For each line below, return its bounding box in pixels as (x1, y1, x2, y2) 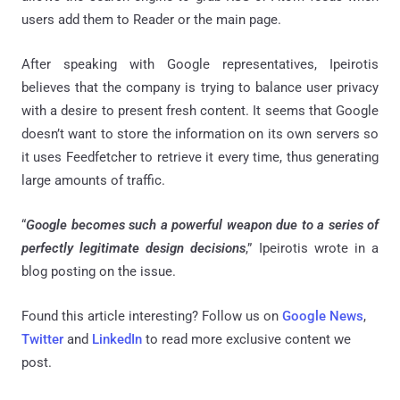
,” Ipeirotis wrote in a (246, 239, 379, 256)
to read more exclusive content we (142, 330, 351, 347)
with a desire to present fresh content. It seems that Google (21, 102, 379, 119)
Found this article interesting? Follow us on (21, 307, 282, 324)
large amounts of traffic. (21, 171, 165, 188)
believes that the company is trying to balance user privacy (21, 79, 379, 96)
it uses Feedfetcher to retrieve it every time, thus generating (21, 148, 379, 165)
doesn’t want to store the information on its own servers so (21, 125, 379, 142)
